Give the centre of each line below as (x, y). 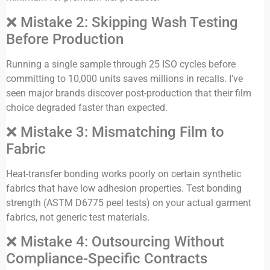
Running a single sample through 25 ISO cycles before (121, 64)
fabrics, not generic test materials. (78, 218)
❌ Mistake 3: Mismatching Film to (115, 132)
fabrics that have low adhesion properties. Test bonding (124, 189)
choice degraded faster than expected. (87, 107)
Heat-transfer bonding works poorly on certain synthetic (124, 174)
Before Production (65, 39)
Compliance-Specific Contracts (107, 259)
